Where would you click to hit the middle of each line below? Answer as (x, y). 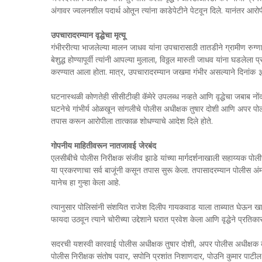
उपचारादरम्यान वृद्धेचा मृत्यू (88, 35)
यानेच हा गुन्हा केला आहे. (86, 182)
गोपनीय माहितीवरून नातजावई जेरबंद (104, 145)
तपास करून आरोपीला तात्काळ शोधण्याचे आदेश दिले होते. (132, 120)
